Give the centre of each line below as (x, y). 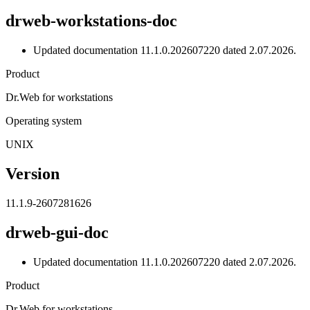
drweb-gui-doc (57, 232)
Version (33, 174)
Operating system (44, 121)
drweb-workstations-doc (91, 21)
